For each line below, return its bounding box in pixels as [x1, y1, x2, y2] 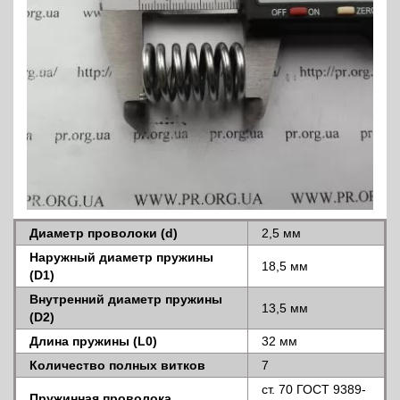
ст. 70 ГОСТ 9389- [262, 381, 366, 396]
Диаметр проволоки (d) [29, 225, 178, 240]
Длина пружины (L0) [29, 333, 157, 348]
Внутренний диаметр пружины [29, 291, 222, 306]
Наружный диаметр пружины [29, 249, 213, 264]
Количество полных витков [29, 357, 205, 372]
